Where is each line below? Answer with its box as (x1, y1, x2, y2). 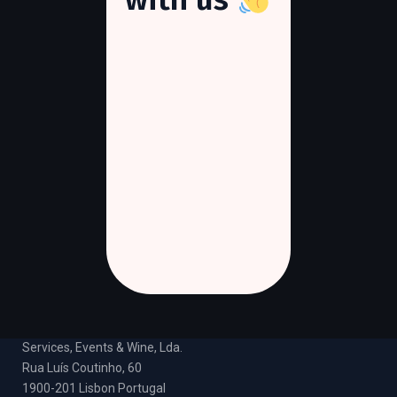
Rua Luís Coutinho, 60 (22, 360, 142, 375)
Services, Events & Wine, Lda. (22, 339, 183, 354)
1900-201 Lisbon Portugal (22, 380, 166, 395)
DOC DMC (22, 319, 76, 334)
